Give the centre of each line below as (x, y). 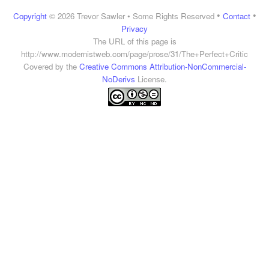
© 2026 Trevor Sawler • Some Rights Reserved (130, 16)
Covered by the (51, 66)
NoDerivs (119, 79)
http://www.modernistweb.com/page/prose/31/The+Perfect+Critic (134, 54)
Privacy (134, 29)
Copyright (30, 16)
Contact (236, 16)
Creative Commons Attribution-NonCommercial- (162, 66)
